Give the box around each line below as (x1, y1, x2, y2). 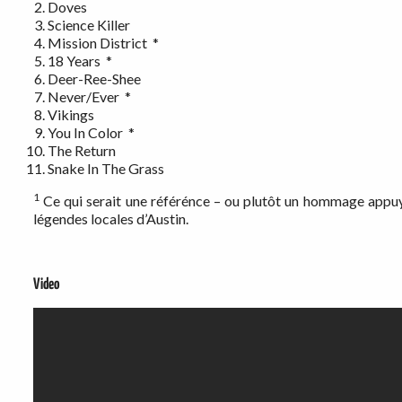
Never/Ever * (48, 88, 131, 106)
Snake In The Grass (48, 160, 164, 178)
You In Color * (48, 124, 135, 142)
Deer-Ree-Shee (48, 70, 141, 88)
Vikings (48, 106, 94, 124)
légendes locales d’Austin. (33, 210, 188, 228)
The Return (48, 142, 116, 160)
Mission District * (48, 34, 159, 52)
